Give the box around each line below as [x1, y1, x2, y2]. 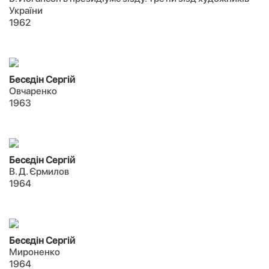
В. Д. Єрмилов [9, 166, 69, 177]
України [9, 5, 43, 16]
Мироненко [9, 246, 60, 258]
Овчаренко [9, 85, 57, 97]
